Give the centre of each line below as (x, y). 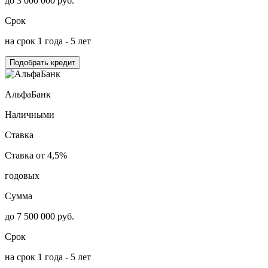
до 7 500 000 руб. (39, 216)
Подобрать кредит (42, 62)
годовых (22, 175)
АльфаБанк (28, 94)
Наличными (30, 114)
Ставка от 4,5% (36, 155)
